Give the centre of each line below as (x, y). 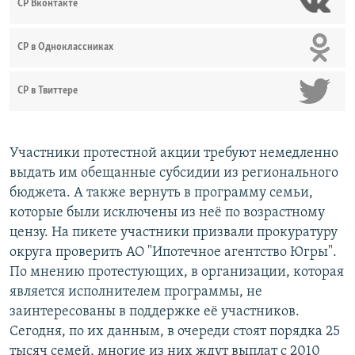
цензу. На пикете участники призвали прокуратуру (174, 233)
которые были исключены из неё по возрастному (167, 213)
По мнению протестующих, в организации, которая (177, 273)
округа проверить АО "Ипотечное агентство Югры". (173, 253)
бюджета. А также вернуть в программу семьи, (161, 193)
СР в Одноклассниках (65, 48)
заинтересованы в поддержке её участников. (155, 312)
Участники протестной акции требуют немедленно (174, 154)
